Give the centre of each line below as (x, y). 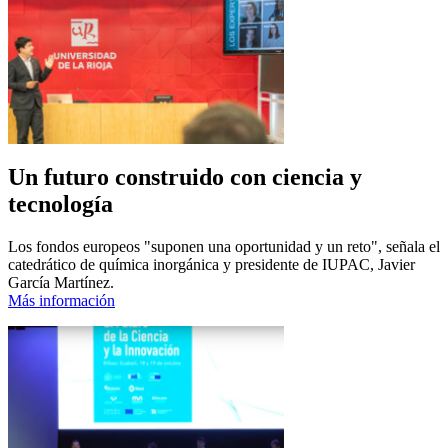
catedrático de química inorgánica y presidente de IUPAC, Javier (211, 265)
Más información (61, 301)
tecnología (60, 204)
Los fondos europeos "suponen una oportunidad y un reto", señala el (224, 247)
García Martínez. (61, 283)
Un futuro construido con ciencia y (185, 177)
